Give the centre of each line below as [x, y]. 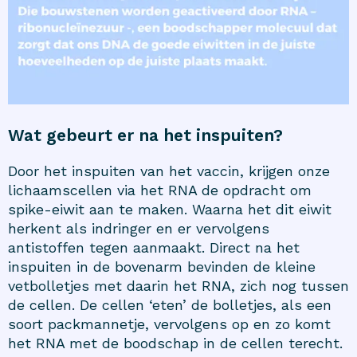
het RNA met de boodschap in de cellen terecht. [175, 343]
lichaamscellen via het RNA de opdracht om [160, 190]
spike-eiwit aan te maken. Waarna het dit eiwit [170, 210]
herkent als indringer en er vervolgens [139, 229]
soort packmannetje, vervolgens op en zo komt [169, 324]
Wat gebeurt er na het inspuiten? [145, 135]
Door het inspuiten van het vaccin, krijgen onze [169, 171]
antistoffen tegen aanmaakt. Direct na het [154, 248]
